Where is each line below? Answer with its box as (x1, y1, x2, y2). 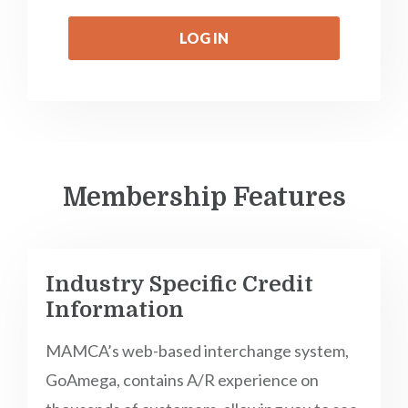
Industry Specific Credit (46, 271, 313, 297)
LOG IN (179, 29, 229, 46)
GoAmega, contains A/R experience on (46, 370, 319, 390)
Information (46, 297, 184, 322)
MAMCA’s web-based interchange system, (46, 341, 349, 361)
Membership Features (62, 183, 346, 212)
